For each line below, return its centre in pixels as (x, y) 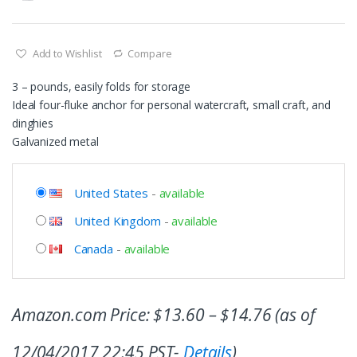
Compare (150, 53)
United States (111, 192)
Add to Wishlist (67, 53)
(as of (293, 314)
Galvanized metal (55, 141)
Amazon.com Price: (83, 314)
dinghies (33, 123)
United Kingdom (117, 220)
